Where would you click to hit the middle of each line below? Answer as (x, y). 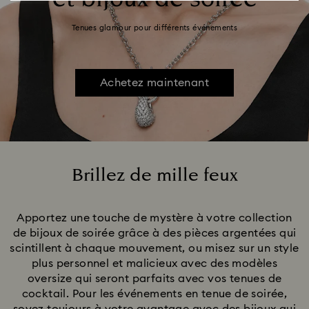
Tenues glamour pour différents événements (154, 28)
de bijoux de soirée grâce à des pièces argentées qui (154, 233)
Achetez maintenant (154, 83)
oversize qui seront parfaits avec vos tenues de (154, 279)
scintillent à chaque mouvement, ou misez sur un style (154, 248)
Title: (166, 192)
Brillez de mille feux (154, 176)
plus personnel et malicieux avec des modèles (154, 263)
